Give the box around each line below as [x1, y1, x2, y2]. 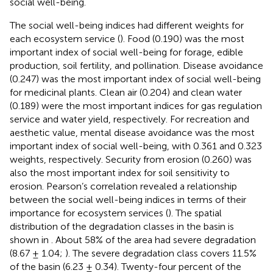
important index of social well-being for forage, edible [10, 46, 243, 58]
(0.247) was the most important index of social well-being [10, 73, 261, 85]
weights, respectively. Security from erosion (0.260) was [10, 154, 252, 166]
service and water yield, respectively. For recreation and [10, 113, 249, 126]
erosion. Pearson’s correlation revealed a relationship [10, 180, 237, 193]
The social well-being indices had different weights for [10, 19, 244, 32]
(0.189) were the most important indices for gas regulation [10, 100, 262, 112]
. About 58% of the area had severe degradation [51, 234, 256, 246]
